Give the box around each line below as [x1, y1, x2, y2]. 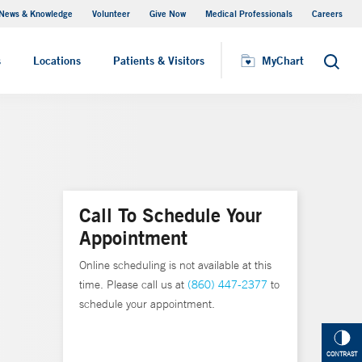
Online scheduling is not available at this [79, 258, 271, 272]
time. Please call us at [79, 277, 187, 292]
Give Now [149, 7, 186, 19]
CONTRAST [326, 350, 357, 359]
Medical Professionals [205, 7, 293, 19]
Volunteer [92, 7, 130, 19]
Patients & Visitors [113, 53, 204, 68]
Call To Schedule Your [79, 203, 262, 227]
